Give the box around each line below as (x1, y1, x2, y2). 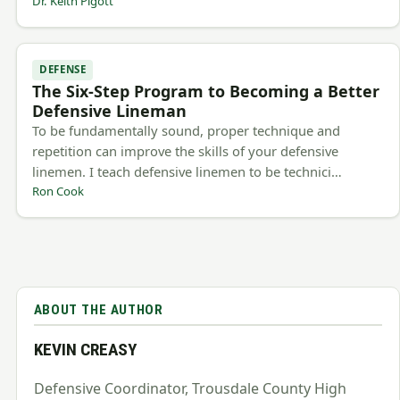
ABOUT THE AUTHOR (33, 302, 163, 319)
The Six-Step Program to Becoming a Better (32, 80, 380, 103)
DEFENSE (39, 62, 87, 77)
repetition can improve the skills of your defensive (32, 142, 339, 161)
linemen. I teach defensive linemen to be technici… (32, 162, 343, 181)
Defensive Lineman (32, 100, 187, 122)
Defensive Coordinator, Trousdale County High (33, 378, 346, 398)
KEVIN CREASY (33, 338, 137, 360)
